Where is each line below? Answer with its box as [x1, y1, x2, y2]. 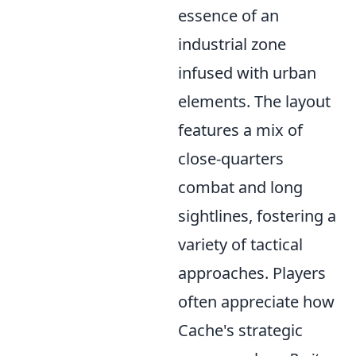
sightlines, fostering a [178, 205, 336, 227]
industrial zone [178, 33, 286, 56]
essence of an [178, 5, 279, 27]
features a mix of [178, 119, 303, 141]
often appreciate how [178, 291, 335, 313]
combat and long [178, 176, 303, 199]
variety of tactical [178, 234, 303, 256]
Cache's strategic [178, 319, 303, 342]
